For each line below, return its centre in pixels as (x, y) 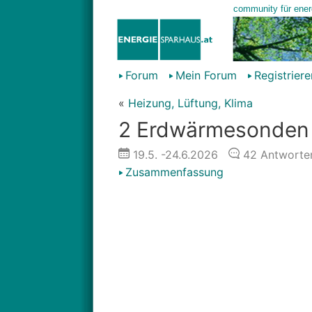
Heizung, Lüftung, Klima (190, 103)
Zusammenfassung (174, 172)
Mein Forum (206, 75)
